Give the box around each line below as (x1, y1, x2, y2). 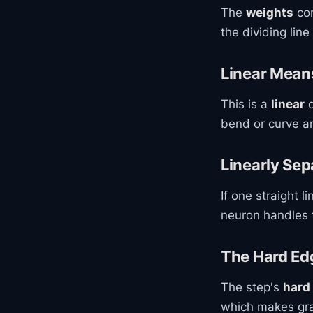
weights (246, 6, 293, 20)
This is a (221, 97, 271, 111)
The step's (221, 280, 283, 294)
